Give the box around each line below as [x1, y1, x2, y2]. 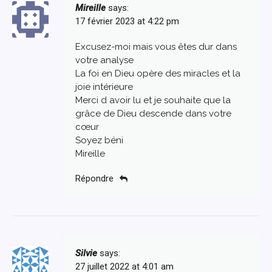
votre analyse [75, 54, 134, 66]
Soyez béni [75, 134, 123, 146]
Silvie [75, 248, 97, 259]
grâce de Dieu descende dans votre [75, 107, 231, 119]
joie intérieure [75, 81, 133, 92]
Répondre [75, 173, 114, 185]
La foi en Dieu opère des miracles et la [75, 67, 240, 79]
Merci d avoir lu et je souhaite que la [75, 94, 231, 106]
